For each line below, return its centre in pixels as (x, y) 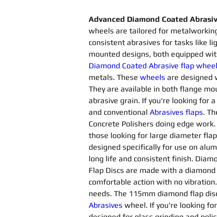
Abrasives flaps (176, 112)
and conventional (119, 112)
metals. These (114, 77)
